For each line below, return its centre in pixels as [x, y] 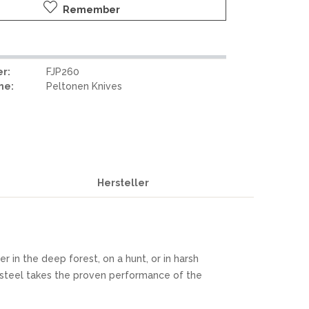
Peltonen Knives [84, 86]
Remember [91, 10]
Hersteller [123, 183]
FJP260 [63, 72]
